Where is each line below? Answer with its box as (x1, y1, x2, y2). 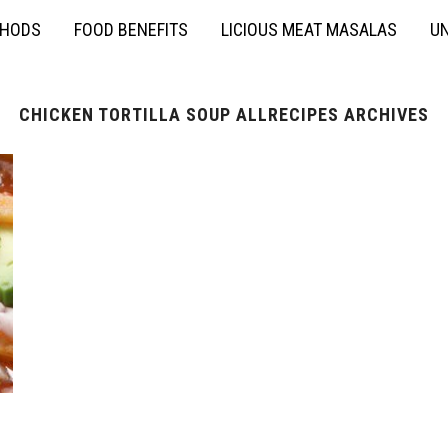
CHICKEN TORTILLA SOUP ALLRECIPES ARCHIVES (19, 104, 429, 125)
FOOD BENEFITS (74, 19, 188, 40)
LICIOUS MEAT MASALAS (221, 19, 397, 40)
